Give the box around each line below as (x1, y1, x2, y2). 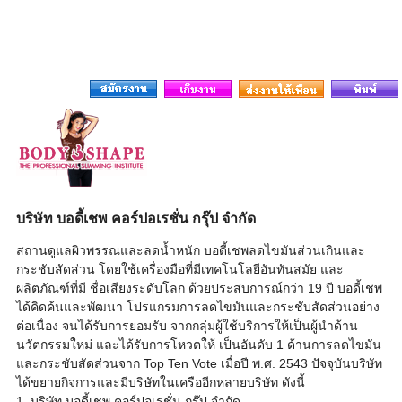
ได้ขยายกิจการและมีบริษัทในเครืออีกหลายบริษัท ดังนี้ (15, 375, 305, 389)
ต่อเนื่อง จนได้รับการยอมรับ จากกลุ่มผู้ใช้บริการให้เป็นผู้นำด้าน (15, 319, 358, 333)
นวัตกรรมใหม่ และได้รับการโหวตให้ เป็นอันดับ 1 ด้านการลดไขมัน (15, 337, 381, 352)
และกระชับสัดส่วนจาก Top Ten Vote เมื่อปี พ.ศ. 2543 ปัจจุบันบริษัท (15, 356, 382, 371)
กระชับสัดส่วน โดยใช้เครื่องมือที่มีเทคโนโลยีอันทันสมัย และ (15, 262, 344, 276)
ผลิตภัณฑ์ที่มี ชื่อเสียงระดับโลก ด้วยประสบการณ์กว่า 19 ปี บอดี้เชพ (15, 281, 382, 295)
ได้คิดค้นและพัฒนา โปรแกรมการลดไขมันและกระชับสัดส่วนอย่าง (15, 300, 380, 314)
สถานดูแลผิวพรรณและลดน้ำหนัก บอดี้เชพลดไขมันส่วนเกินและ (15, 243, 365, 258)
